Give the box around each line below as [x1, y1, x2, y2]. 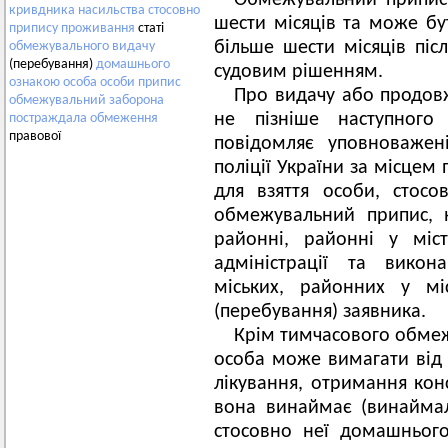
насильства [78, 3, 145, 19]
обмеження [90, 111, 158, 127]
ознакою [9, 75, 60, 91]
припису [9, 21, 58, 37]
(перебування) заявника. [214, 302, 426, 322]
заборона [109, 93, 164, 109]
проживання [61, 21, 135, 37]
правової [9, 129, 61, 145]
